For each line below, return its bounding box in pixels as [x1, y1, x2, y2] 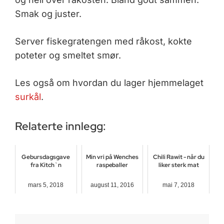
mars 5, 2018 [28, 181, 64, 188]
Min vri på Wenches [86, 152, 138, 161]
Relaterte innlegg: [15, 118, 106, 133]
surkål [15, 91, 41, 102]
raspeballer [96, 160, 128, 169]
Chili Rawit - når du [152, 152, 204, 161]
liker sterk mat [158, 160, 199, 169]
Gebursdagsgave [21, 152, 70, 161]
